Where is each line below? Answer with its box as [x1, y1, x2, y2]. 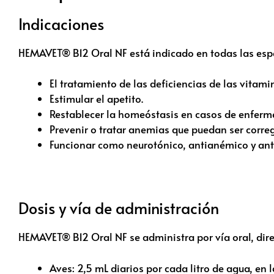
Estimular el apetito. [50, 91, 143, 106]
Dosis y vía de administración [18, 197, 219, 219]
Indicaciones [18, 12, 104, 34]
